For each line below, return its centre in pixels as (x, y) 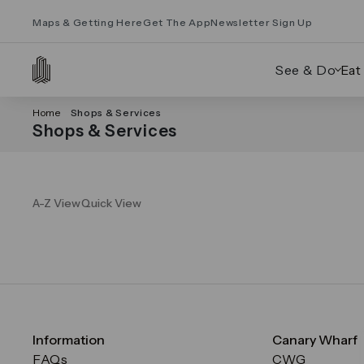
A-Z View (57, 203)
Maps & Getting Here (88, 22)
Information (69, 340)
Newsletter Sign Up (262, 22)
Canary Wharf (315, 340)
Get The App (177, 22)
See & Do (305, 70)
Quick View (111, 203)
